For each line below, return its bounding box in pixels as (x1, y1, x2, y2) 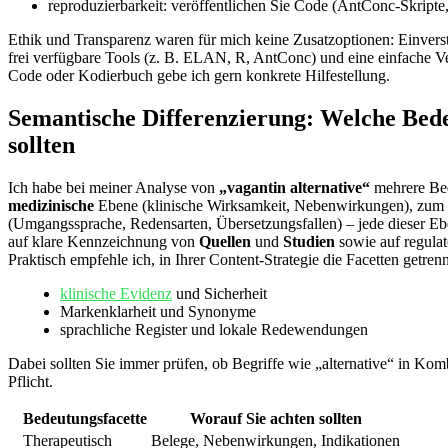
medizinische (8, 197, 94, 215)
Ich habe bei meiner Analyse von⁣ (8, 179, 219, 197)
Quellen (199, 233, 251, 251)
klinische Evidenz (60, 285, 172, 303)
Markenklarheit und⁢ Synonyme (60, 303, 256, 321)
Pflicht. (8, 373, 53, 391)
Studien (283, 233, 335, 251)
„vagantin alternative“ (219, 179, 370, 197)
